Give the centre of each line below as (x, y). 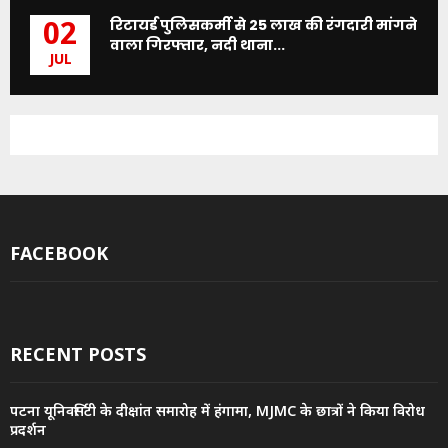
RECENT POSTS (78, 353)
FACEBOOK (59, 252)
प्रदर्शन (28, 431)
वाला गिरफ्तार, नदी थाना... (197, 44)
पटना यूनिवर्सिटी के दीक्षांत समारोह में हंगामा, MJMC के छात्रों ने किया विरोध (217, 412)
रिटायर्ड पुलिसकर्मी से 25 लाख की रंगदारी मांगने (263, 24)
